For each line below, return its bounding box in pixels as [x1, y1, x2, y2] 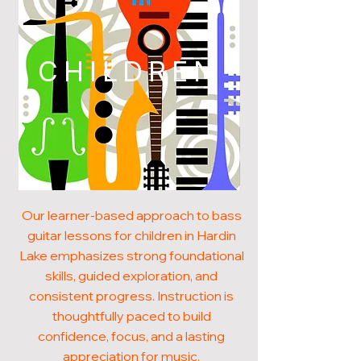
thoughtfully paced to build [52, 308, 211, 324]
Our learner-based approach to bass [21, 207, 242, 223]
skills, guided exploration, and [45, 268, 218, 284]
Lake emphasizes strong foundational [19, 247, 244, 263]
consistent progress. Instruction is [29, 288, 234, 304]
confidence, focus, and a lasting [38, 328, 225, 344]
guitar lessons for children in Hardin [27, 227, 236, 243]
